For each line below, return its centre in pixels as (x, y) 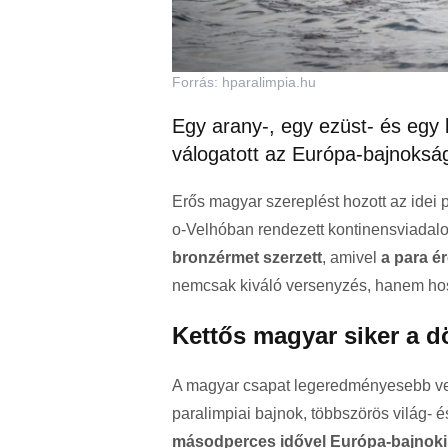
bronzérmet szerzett (247, 258)
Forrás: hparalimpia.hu (244, 82)
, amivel (351, 258)
